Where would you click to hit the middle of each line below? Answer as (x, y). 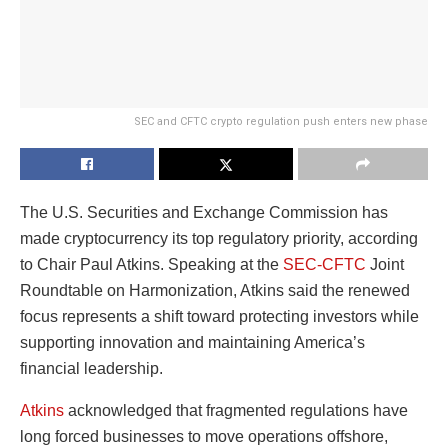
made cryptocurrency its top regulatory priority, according (219, 238)
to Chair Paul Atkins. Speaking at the (151, 264)
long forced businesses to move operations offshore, (204, 436)
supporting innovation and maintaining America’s (192, 342)
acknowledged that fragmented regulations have (236, 410)
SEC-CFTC (324, 264)
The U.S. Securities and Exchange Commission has (204, 212)
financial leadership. (91, 368)
